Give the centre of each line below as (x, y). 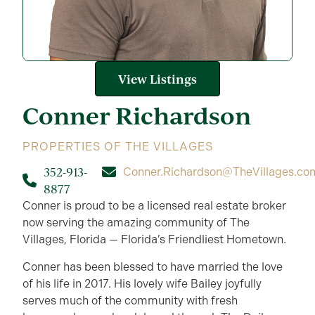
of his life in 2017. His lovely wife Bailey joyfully (142, 283)
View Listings (157, 79)
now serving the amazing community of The (136, 223)
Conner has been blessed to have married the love (153, 266)
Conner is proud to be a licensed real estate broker (154, 206)
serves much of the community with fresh (130, 300)
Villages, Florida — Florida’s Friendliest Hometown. (154, 240)
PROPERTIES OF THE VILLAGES (118, 147)
